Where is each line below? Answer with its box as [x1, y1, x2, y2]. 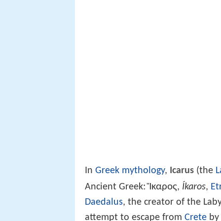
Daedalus [85, 197, 123, 207]
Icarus [170, 165, 194, 176]
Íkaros [182, 182, 206, 192]
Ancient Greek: [85, 182, 148, 192]
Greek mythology [95, 165, 165, 176]
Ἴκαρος [148, 181, 177, 192]
